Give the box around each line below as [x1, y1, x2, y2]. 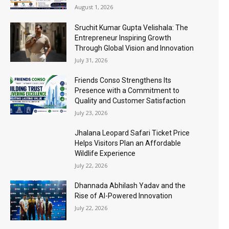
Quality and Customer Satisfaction [75, 96, 186, 105]
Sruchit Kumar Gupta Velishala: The [75, 23, 189, 32]
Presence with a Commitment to [75, 86, 180, 95]
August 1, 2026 [75, 3, 113, 11]
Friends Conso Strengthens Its [75, 76, 172, 84]
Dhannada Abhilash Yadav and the [75, 181, 186, 190]
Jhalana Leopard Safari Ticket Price [75, 129, 190, 138]
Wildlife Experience [75, 149, 136, 158]
